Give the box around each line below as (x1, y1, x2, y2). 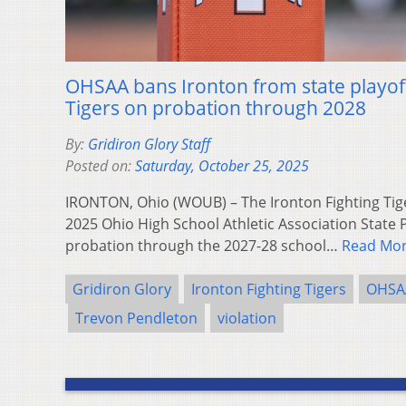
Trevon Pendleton (75, 307, 198, 328)
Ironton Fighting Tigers (191, 278, 346, 299)
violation (217, 307, 276, 328)
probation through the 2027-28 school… (65, 235, 342, 256)
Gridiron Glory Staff (88, 133, 210, 154)
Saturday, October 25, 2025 (135, 155, 309, 176)
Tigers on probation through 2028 (65, 94, 366, 121)
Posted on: (65, 155, 135, 176)
